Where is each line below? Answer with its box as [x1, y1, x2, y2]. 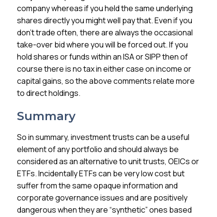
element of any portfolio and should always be [17, 144, 179, 155]
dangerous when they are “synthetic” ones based [17, 204, 192, 215]
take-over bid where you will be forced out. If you [17, 39, 188, 50]
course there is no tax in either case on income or [17, 63, 192, 74]
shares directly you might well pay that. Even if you [17, 15, 193, 26]
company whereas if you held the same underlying [17, 3, 193, 14]
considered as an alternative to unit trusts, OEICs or [17, 156, 200, 167]
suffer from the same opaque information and [17, 180, 178, 191]
